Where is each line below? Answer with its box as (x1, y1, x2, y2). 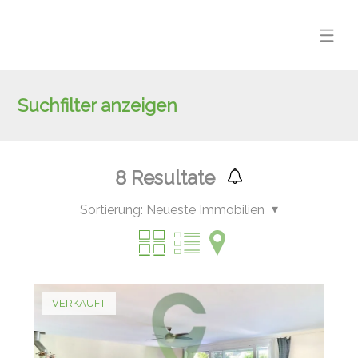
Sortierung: (79, 202, 143, 218)
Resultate (125, 166, 215, 190)
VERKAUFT (52, 296, 106, 309)
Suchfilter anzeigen (18, 95, 178, 117)
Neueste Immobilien (145, 202, 265, 218)
